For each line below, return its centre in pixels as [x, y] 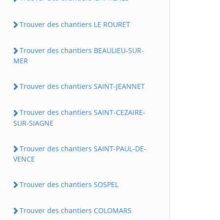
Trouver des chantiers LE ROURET [75, 24]
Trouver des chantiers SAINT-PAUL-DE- [83, 148]
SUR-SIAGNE [33, 123]
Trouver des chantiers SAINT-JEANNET [82, 86]
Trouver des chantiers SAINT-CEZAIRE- [82, 112]
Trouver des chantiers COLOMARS [76, 211]
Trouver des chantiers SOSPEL [69, 184]
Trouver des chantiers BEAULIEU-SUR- [82, 50]
